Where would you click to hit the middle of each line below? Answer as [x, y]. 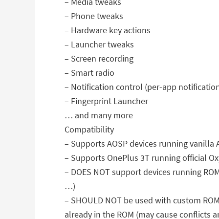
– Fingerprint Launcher [106, 101]
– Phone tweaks [94, 16]
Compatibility [89, 129]
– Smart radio [89, 73]
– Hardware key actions [108, 30]
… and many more [99, 115]
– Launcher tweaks [99, 44]
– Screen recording [99, 58]
